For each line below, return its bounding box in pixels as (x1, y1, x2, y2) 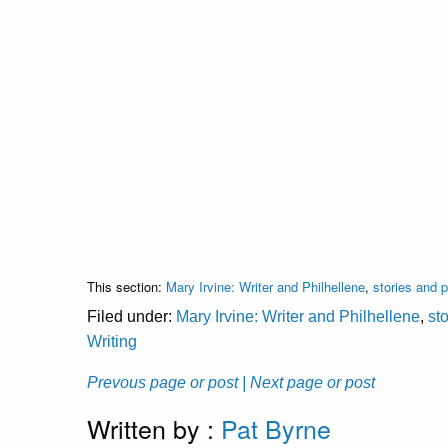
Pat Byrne (221, 409, 331, 446)
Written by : (87, 409, 221, 446)
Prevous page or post (87, 373, 238, 391)
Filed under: (87, 307, 176, 325)
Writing (87, 332, 137, 350)
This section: (87, 276, 166, 296)
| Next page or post (242, 373, 375, 391)
